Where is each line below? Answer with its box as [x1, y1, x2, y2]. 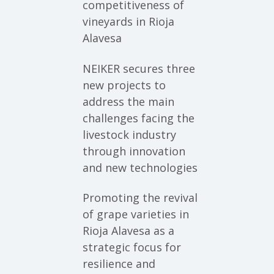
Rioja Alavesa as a [83, 223, 174, 239]
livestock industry [83, 127, 176, 142]
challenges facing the [83, 110, 194, 125]
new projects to [83, 77, 166, 92]
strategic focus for [83, 240, 181, 255]
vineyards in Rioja [83, 14, 174, 29]
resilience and [83, 256, 155, 272]
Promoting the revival [83, 190, 198, 206]
